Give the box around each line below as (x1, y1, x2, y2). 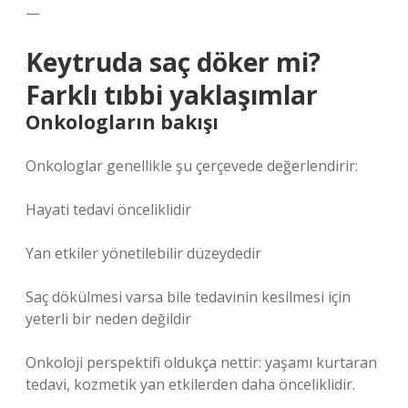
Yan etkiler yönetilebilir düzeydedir (25, 243, 261, 263)
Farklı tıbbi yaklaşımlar (25, 77, 318, 112)
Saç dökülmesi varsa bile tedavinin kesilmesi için (25, 287, 351, 307)
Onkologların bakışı (25, 109, 219, 135)
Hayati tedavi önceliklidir (25, 199, 191, 219)
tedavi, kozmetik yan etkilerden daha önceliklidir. (25, 374, 355, 394)
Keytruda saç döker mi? (25, 45, 321, 79)
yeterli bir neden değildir (25, 309, 191, 329)
